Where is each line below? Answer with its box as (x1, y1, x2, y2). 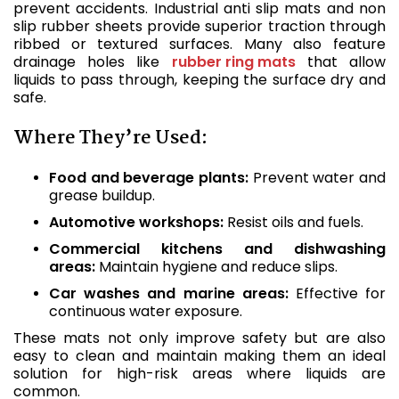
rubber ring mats (171, 52, 296, 72)
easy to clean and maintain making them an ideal (13, 346, 386, 366)
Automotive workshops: (49, 212, 224, 232)
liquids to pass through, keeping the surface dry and (13, 69, 386, 90)
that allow (295, 52, 387, 72)
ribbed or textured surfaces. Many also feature (13, 34, 386, 54)
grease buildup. (49, 185, 155, 206)
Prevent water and (248, 167, 386, 188)
